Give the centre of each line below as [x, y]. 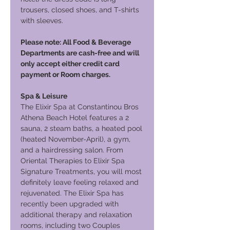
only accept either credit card [70, 64]
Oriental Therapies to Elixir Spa [73, 161]
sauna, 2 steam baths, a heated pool [81, 128]
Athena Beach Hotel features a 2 [75, 118]
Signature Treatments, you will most [81, 171]
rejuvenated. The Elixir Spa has [72, 193]
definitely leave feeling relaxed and [80, 182]
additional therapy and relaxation [76, 215]
